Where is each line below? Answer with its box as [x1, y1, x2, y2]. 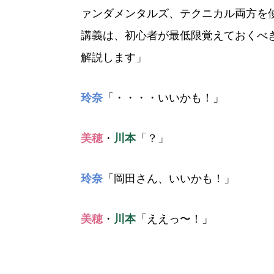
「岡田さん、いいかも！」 [103, 172, 235, 185]
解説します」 [81, 51, 147, 64]
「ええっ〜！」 [136, 213, 213, 225]
